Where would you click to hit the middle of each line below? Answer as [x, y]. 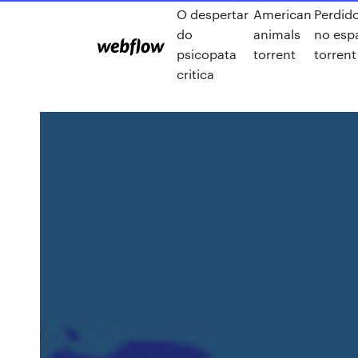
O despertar [213, 14]
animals [276, 34]
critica [195, 74]
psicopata [207, 54]
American [282, 14]
